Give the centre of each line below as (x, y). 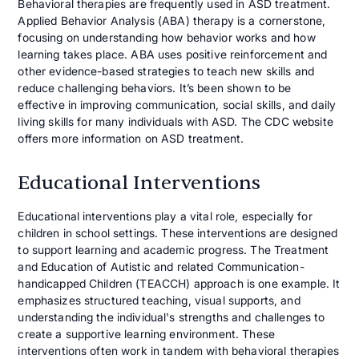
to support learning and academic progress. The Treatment (173, 249)
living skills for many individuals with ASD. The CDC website (175, 121)
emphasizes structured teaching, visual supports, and (159, 300)
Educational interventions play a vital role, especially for (165, 216)
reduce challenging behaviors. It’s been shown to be (155, 87)
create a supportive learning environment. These (146, 333)
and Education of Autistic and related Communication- (161, 266)
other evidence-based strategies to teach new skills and (166, 71)
